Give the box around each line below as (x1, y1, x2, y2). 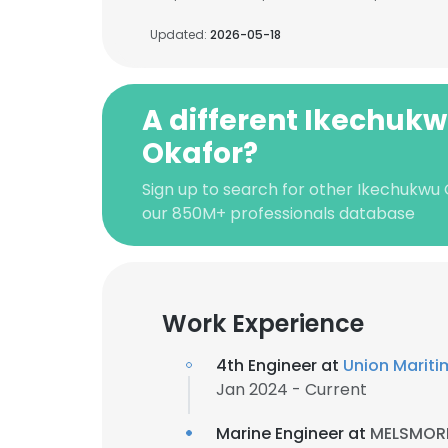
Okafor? (142, 134, 258, 173)
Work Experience (162, 307, 364, 340)
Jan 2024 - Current (216, 378, 367, 401)
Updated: (150, 26, 210, 43)
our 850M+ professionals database (142, 202, 415, 225)
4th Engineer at (216, 354, 343, 377)
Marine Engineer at (216, 422, 370, 445)
